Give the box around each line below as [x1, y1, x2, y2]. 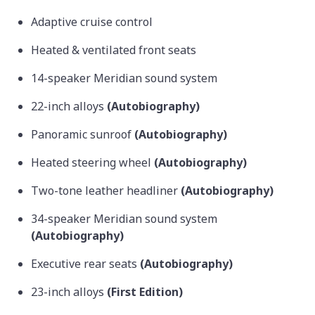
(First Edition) [107, 283, 183, 300]
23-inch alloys [31, 283, 107, 300]
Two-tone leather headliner [31, 182, 181, 198]
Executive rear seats [31, 255, 140, 271]
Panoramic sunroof [31, 126, 134, 142]
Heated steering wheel [31, 154, 154, 170]
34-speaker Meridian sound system [31, 210, 217, 226]
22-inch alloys [31, 98, 107, 114]
